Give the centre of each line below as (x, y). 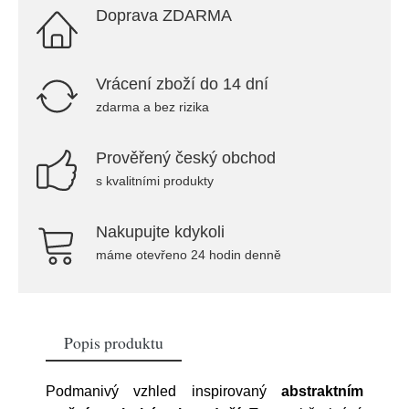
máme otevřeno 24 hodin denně (189, 255)
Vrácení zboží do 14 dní (182, 84)
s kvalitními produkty (155, 181)
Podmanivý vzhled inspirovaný (163, 391)
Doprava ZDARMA (164, 16)
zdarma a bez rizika (152, 107)
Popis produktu (114, 342)
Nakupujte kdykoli (160, 232)
